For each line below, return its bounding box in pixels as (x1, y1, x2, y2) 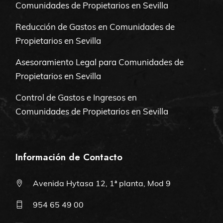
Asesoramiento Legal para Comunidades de (15, 57, 184, 68)
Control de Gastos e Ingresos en (15, 92, 137, 103)
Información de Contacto (15, 150, 123, 164)
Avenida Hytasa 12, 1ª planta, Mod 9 (33, 178, 171, 189)
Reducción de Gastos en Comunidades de (15, 21, 175, 32)
